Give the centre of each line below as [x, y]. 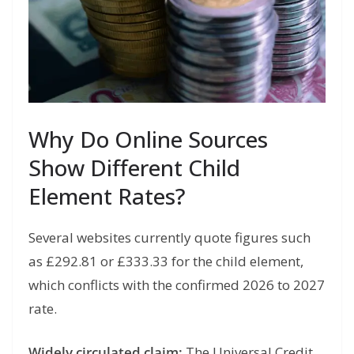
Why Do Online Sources [148, 139]
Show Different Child [134, 167]
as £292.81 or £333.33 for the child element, [166, 261]
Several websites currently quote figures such [169, 237]
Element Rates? [107, 196]
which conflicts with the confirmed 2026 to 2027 [177, 284]
